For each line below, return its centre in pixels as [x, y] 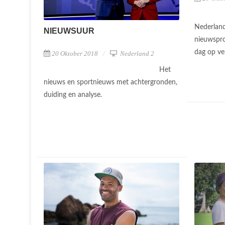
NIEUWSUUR [69, 31]
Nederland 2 [136, 53]
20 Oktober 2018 [75, 53]
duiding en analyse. [74, 95]
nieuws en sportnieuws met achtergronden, [110, 82]
